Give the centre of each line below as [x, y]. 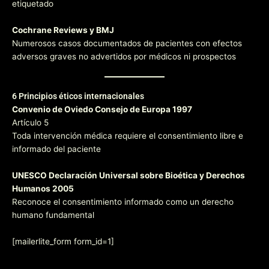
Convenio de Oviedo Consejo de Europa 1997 [102, 110]
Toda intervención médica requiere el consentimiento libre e [128, 136]
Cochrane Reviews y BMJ [63, 30]
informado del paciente [56, 149]
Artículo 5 [30, 123]
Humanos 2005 [43, 189]
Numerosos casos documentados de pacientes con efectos [127, 44]
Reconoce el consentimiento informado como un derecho [123, 202]
